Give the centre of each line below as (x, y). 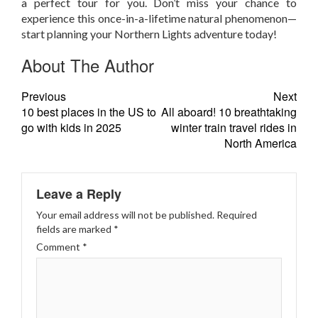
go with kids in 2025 (71, 128)
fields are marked (75, 229)
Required (237, 215)
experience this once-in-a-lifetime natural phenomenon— (159, 18)
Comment (59, 247)
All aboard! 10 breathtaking (229, 112)
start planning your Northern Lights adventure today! (149, 34)
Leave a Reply (79, 194)
